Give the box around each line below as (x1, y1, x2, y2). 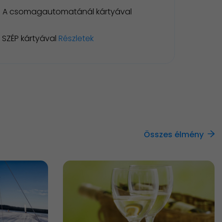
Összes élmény (144, 128, 204, 140)
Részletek (58, 32, 94, 44)
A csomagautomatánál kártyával (2, 6, 132, 18)
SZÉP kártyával (2, 32, 58, 44)
